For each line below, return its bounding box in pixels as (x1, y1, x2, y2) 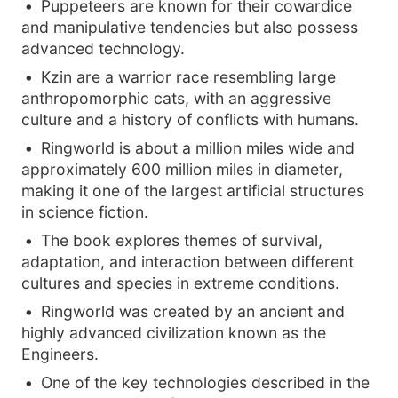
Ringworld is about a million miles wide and (41, 139, 354, 157)
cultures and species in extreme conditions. (21, 274, 339, 292)
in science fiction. (21, 203, 148, 221)
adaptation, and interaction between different (21, 252, 354, 271)
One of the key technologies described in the (41, 373, 370, 392)
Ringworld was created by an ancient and (41, 302, 345, 321)
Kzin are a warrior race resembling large (41, 68, 336, 86)
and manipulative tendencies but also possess (21, 18, 358, 36)
